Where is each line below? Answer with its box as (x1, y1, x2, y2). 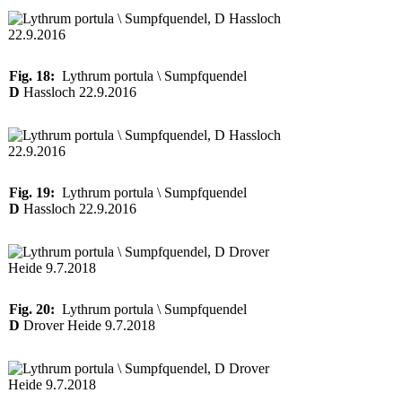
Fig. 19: (9, 185, 55, 200)
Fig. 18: (9, 68, 55, 83)
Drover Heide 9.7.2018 (20, 318, 155, 333)
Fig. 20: (9, 301, 55, 317)
